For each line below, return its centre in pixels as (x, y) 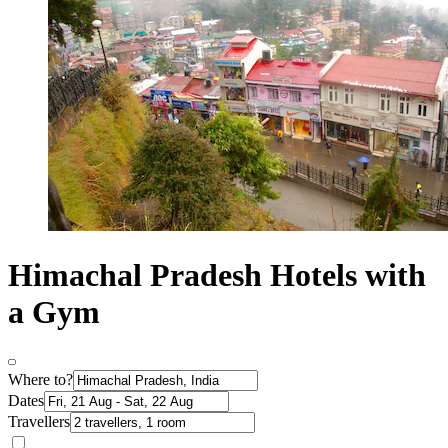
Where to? (40, 380)
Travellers (39, 422)
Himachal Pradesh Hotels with (217, 274)
